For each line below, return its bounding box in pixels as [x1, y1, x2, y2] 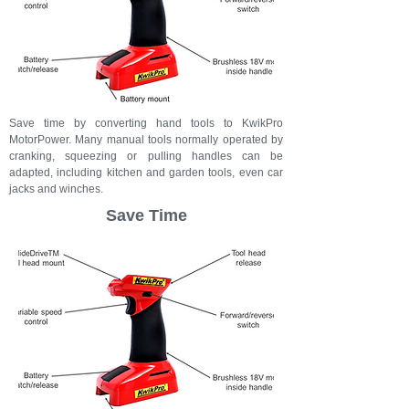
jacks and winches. [9, 183, 103, 195]
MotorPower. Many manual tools [9, 133, 176, 146]
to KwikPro [224, 117, 283, 130]
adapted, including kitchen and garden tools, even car [9, 166, 283, 179]
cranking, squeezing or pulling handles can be [9, 150, 283, 163]
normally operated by [175, 133, 284, 146]
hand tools [156, 117, 224, 130]
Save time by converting [9, 117, 156, 130]
